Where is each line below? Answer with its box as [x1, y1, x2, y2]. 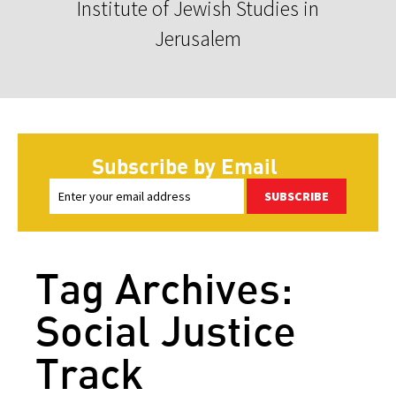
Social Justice [35, 303, 296, 356]
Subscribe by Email [92, 152, 278, 179]
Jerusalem [155, 24, 241, 52]
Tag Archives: [35, 261, 293, 314]
